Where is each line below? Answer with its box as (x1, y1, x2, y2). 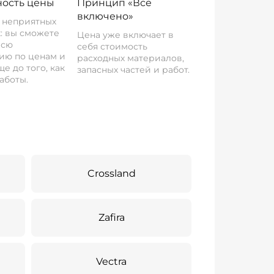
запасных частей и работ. (76, 64, 190, 75)
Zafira (98, 212, 125, 223)
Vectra (96, 256, 127, 267)
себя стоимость (76, 41, 147, 52)
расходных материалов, (76, 53, 184, 64)
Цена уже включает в (76, 29, 174, 40)
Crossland (87, 168, 136, 179)
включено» (76, 10, 133, 22)
